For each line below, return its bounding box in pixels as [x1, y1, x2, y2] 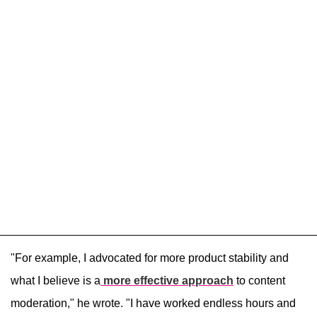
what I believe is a [11, 275, 100, 287]
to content [234, 275, 285, 287]
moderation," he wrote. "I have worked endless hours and [11, 297, 296, 310]
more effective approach [100, 275, 234, 287]
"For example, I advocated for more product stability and [11, 252, 289, 265]
